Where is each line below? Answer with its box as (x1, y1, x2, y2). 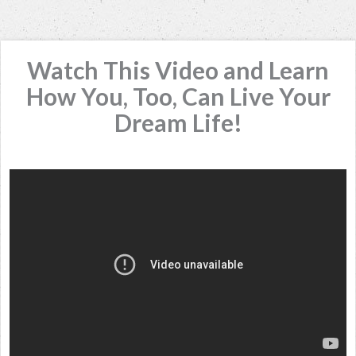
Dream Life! (114, 108, 242, 137)
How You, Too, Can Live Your (25, 82, 331, 110)
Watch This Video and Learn (27, 56, 329, 84)
